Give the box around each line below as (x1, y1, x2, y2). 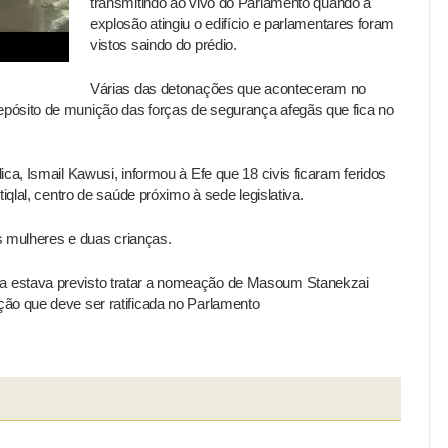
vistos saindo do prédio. (90, 36, 237, 54)
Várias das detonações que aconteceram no (90, 79, 366, 97)
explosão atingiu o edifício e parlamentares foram (90, 15, 395, 33)
